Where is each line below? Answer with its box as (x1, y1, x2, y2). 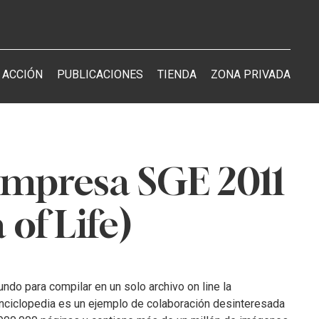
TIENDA (157, 68, 197, 81)
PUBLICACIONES (56, 68, 143, 81)
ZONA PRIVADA (210, 68, 291, 81)
